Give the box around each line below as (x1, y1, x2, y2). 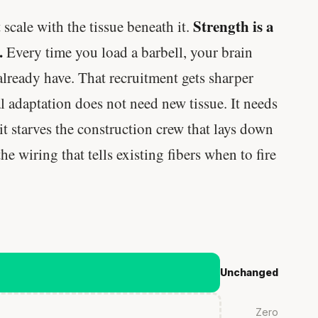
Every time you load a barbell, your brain (3, 42, 253, 62)
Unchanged (220, 266, 278, 279)
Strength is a (193, 16, 274, 38)
